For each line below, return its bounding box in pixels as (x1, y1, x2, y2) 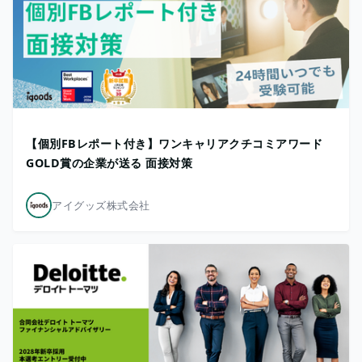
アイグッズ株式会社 (52, 197, 150, 213)
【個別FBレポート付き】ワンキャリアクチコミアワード (26, 135, 322, 151)
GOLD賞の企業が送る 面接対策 (26, 154, 192, 170)
